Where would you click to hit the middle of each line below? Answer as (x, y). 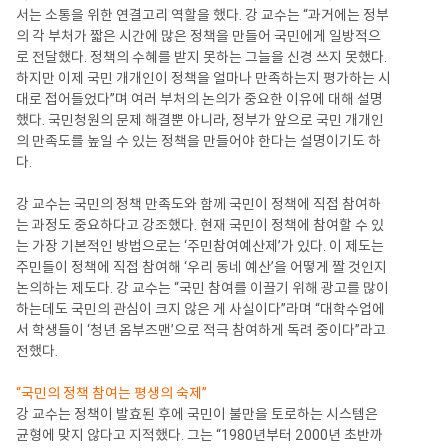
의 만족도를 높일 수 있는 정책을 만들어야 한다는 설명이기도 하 (198, 140)
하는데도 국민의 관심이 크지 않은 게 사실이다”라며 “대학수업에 (200, 308)
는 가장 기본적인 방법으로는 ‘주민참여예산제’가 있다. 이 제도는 (200, 245)
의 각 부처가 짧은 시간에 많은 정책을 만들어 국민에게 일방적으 (198, 35)
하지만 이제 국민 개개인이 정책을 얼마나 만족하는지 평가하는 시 (203, 77)
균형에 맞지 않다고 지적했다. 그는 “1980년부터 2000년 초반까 (199, 434)
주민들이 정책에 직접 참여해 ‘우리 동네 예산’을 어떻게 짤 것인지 (201, 266)
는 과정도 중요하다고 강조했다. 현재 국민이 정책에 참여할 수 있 (200, 224)
